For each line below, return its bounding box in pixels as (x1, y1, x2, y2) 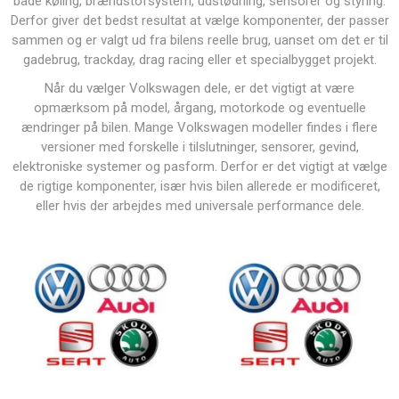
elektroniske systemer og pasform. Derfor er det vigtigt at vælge (12, 159, 387, 175)
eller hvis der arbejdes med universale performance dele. (35, 198, 364, 214)
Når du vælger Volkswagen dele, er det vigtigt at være (45, 80, 354, 96)
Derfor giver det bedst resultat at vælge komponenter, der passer (10, 12, 389, 28)
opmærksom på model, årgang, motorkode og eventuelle (33, 100, 366, 116)
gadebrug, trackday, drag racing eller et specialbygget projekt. (22, 52, 377, 68)
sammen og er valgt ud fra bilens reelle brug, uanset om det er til (11, 32, 388, 48)
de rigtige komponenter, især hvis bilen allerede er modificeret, (19, 178, 380, 194)
